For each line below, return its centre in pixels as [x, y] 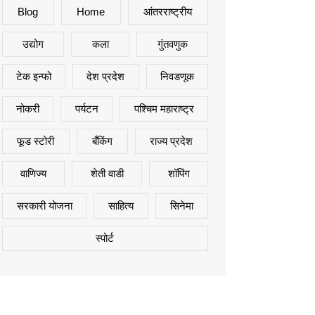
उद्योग [33, 44]
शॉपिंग [179, 173]
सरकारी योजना [44, 206]
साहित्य [121, 206]
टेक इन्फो [33, 76]
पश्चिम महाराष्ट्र [164, 109]
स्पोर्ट [105, 238]
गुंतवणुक [172, 44]
